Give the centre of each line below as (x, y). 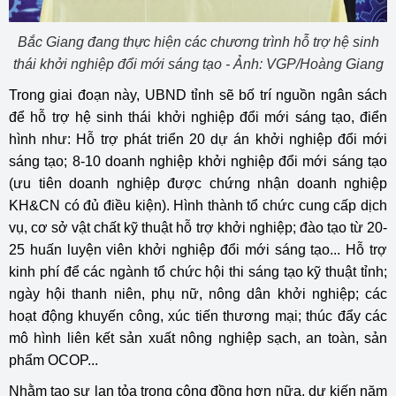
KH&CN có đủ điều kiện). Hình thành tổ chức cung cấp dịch (198, 206)
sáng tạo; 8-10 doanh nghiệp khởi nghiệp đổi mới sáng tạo (198, 162)
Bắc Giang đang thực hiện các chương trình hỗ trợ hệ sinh (198, 42)
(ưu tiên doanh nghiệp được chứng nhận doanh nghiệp (198, 184)
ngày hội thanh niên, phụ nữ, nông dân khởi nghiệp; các (198, 294)
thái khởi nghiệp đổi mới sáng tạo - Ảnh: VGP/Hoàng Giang (198, 65)
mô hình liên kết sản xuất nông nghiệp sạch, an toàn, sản (198, 339)
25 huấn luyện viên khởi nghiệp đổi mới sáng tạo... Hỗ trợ (198, 250)
